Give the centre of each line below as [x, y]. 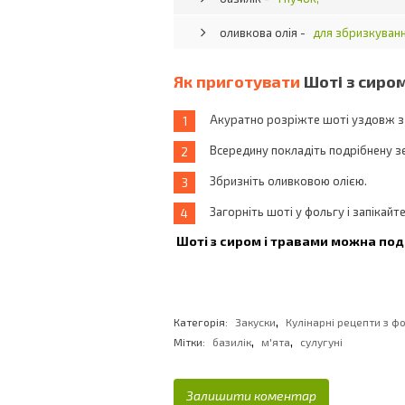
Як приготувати [239, 81]
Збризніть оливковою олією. [288, 181]
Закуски [255, 322]
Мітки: [189, 342]
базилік [232, 342]
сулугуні [321, 342]
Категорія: [202, 322]
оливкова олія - [264, 33]
